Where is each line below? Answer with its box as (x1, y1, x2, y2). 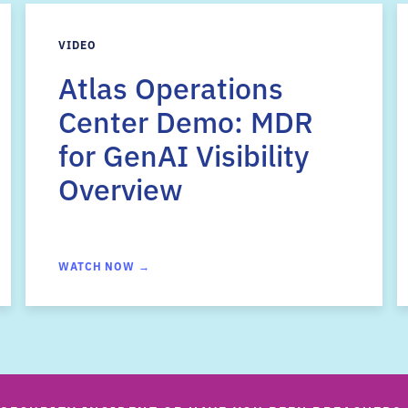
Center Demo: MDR (58, 100, 313, 140)
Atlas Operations (58, 66, 283, 107)
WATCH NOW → (58, 258, 150, 273)
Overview (58, 168, 183, 208)
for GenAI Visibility (58, 134, 309, 174)
